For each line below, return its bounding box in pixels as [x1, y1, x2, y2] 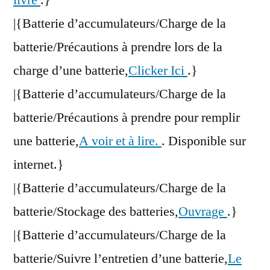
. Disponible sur [162, 133, 246, 150]
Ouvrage [178, 203, 227, 221]
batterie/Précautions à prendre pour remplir [13, 109, 240, 127]
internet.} [13, 156, 64, 174]
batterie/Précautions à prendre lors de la [13, 39, 222, 56]
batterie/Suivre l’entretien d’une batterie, [13, 250, 228, 268]
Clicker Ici [128, 62, 187, 80]
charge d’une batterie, [13, 62, 128, 80]
